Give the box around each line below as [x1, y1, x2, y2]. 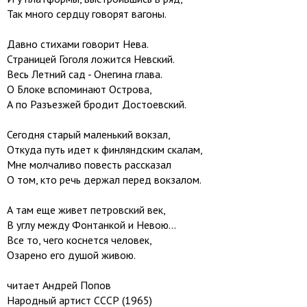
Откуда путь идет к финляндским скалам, [7, 143, 203, 156]
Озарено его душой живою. [7, 248, 136, 262]
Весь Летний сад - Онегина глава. [7, 67, 162, 81]
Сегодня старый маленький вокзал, [7, 127, 171, 141]
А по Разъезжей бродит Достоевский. [7, 97, 186, 111]
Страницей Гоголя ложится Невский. [7, 52, 175, 66]
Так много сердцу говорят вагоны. [7, 7, 167, 21]
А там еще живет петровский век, [7, 203, 166, 217]
